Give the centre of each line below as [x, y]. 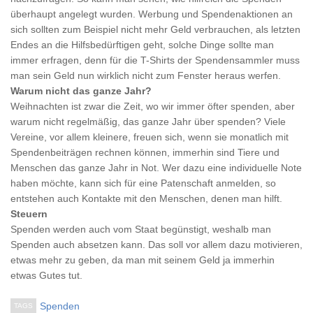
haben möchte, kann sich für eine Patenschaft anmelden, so [143, 183]
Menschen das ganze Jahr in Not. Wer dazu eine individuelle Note [156, 168]
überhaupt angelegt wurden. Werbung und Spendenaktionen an [152, 14]
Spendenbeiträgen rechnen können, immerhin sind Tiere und [145, 152]
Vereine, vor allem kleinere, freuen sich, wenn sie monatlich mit [150, 137]
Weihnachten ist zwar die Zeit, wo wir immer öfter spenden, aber [153, 106]
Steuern [29, 214]
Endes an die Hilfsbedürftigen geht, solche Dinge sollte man [142, 45]
